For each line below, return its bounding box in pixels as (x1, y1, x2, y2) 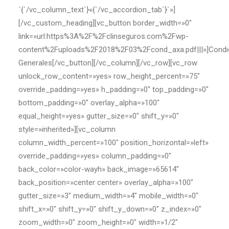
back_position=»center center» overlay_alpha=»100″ (18, 178, 193, 187)
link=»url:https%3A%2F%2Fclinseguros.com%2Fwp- (18, 32, 189, 41)
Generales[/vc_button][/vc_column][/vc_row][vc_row (18, 58, 197, 67)
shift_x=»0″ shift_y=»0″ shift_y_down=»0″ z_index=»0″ (18, 204, 201, 214)
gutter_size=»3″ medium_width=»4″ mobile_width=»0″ (18, 191, 198, 200)
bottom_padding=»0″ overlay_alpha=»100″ (18, 98, 159, 107)
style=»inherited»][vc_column (18, 125, 116, 134)
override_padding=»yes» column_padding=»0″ (18, 151, 171, 161)
